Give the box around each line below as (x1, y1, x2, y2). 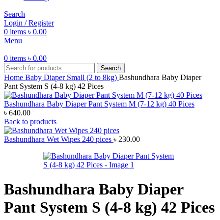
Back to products (4, 117, 56, 126)
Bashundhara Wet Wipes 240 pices (4, 135, 113, 144)
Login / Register (4, 19, 54, 27)
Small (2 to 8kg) (67, 73, 119, 82)
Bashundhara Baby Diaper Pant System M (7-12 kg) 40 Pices (4, 100, 194, 109)
